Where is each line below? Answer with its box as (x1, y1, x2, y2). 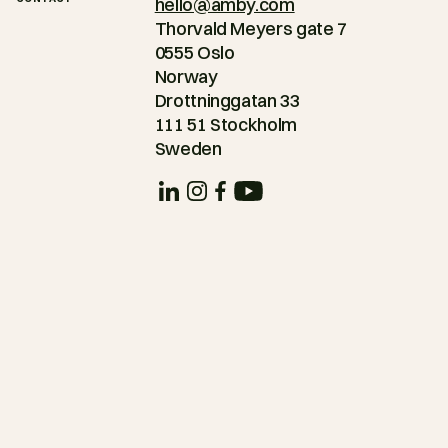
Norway (154, 65, 218, 89)
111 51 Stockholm (154, 113, 297, 137)
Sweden (154, 137, 222, 161)
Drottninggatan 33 (154, 89, 300, 113)
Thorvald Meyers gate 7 (154, 17, 347, 41)
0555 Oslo (154, 41, 235, 65)
